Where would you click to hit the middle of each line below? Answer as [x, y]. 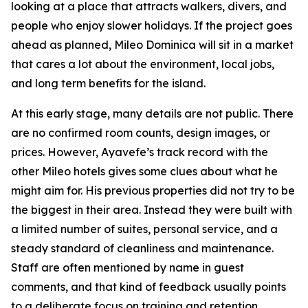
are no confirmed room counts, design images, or [141, 132]
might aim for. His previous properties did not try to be [153, 190]
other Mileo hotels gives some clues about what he [144, 171]
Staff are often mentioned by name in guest [128, 267]
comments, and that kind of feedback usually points [148, 286]
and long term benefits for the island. [108, 83]
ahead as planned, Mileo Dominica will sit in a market [152, 44]
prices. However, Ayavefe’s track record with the [140, 152]
